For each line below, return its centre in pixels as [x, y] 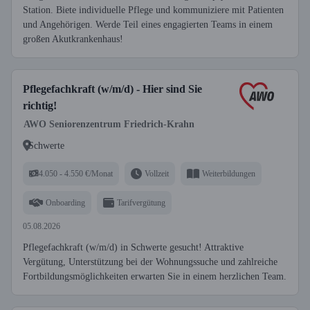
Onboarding [65, 202]
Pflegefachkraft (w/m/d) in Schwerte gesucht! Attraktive [133, 247]
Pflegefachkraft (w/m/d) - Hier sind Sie [112, 89]
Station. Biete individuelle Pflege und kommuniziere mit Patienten [153, 10]
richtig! [40, 106]
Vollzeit [157, 173]
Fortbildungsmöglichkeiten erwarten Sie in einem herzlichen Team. [155, 276]
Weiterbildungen [229, 173]
